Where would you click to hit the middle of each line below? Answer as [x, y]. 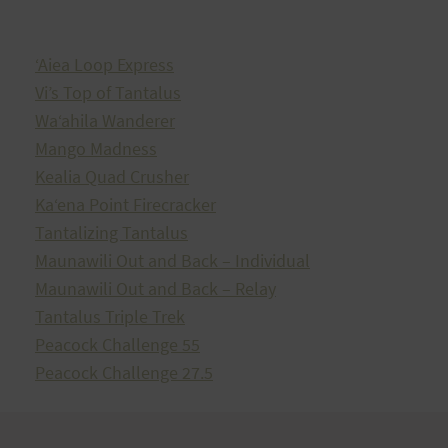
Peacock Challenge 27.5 [124, 372]
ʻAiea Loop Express [104, 64]
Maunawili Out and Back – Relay [155, 288]
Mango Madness [96, 148]
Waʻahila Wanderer [105, 120]
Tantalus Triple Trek [110, 316]
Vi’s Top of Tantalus [108, 92]
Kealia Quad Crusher [112, 176]
